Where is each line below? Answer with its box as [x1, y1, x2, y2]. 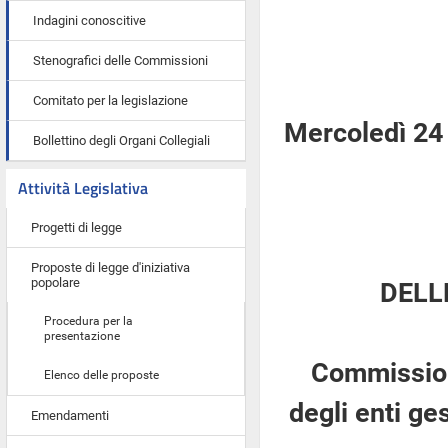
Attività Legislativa [18, 176, 148, 200]
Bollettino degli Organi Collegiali [33, 133, 210, 148]
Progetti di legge [31, 220, 122, 235]
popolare [31, 275, 80, 290]
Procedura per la [44, 314, 133, 328]
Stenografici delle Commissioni [33, 53, 208, 68]
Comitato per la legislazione [33, 93, 188, 108]
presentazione [44, 329, 120, 343]
